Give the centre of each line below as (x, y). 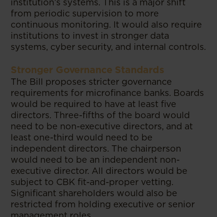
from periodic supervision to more (85, 13)
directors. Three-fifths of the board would (101, 115)
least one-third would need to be (82, 137)
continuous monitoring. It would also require (107, 24)
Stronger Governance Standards (87, 70)
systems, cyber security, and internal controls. (108, 46)
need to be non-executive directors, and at (102, 126)
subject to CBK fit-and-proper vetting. (92, 182)
